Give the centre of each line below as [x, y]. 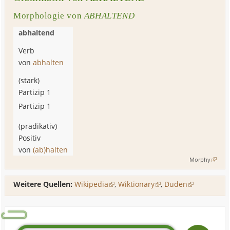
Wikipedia [92, 184]
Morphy [200, 159]
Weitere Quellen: [43, 184]
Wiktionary [137, 184]
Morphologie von [49, 15]
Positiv [30, 138]
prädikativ [38, 126]
